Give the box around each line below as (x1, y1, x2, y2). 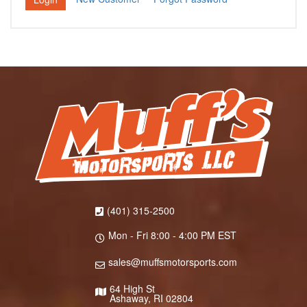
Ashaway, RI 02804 (109, 291, 193, 306)
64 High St (109, 282, 155, 296)
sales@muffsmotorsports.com (108, 255, 237, 269)
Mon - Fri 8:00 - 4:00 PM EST (108, 228, 236, 243)
